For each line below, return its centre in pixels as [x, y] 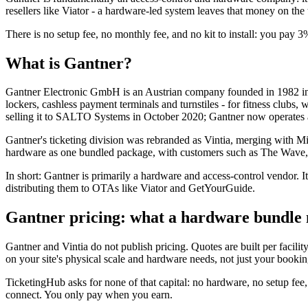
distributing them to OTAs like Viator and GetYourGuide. [130, 188]
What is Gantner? [69, 63]
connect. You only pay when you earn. [89, 295]
